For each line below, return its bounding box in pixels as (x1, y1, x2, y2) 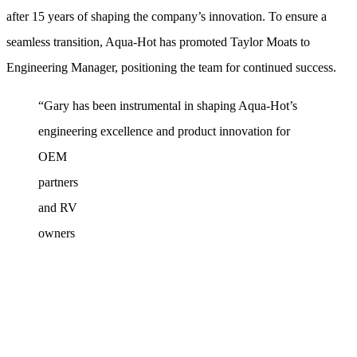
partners (38, 175, 78, 189)
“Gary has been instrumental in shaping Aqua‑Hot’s (38, 98, 297, 112)
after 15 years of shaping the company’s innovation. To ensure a (6, 9, 327, 23)
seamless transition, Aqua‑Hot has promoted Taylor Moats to (6, 34, 310, 49)
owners (38, 226, 75, 240)
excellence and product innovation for (100, 124, 290, 138)
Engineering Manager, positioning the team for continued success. (6, 60, 339, 74)
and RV (38, 200, 77, 214)
